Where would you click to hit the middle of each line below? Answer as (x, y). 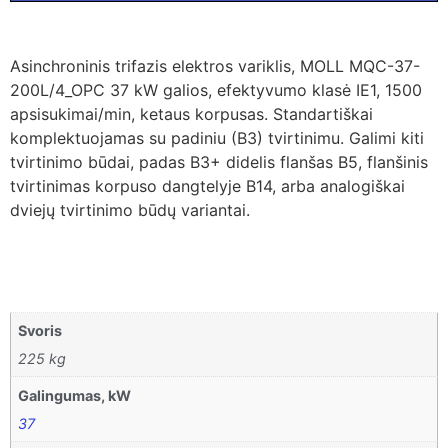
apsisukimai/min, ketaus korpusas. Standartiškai (191, 114)
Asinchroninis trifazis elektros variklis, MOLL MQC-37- (215, 66)
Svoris (40, 330)
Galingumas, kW (75, 395)
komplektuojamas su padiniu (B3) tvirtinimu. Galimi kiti (217, 138)
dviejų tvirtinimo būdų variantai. (130, 210)
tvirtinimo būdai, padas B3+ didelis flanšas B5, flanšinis (219, 162)
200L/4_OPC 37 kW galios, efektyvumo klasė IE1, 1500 (216, 90)
